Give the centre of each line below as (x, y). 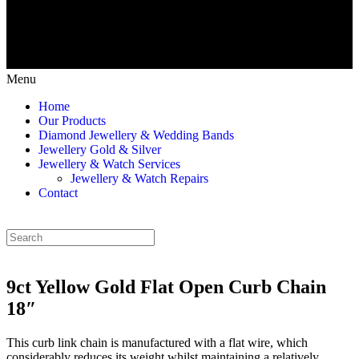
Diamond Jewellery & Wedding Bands (136, 135)
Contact (58, 193)
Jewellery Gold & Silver (100, 149)
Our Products (72, 121)
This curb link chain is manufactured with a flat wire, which (157, 342)
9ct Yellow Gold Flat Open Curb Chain (166, 286)
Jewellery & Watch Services (109, 164)
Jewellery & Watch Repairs (139, 178)
